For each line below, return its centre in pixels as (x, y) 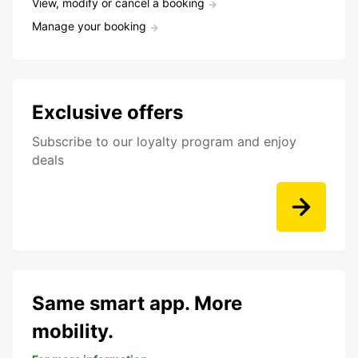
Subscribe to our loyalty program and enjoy (164, 142)
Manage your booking (89, 26)
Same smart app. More (137, 304)
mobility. (73, 332)
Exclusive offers (107, 113)
